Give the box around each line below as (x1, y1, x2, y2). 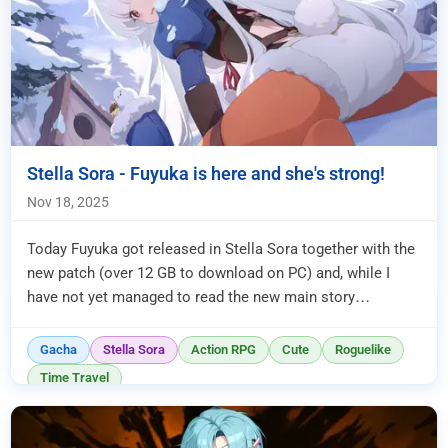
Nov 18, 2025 (27, 194, 109, 210)
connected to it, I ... (27, 312, 155, 330)
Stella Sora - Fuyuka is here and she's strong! (27, 164, 385, 184)
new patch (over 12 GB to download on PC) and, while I (27, 264, 390, 282)
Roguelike (335, 342, 391, 358)
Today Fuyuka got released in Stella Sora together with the (27, 240, 415, 258)
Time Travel (40, 370, 109, 386)
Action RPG (191, 342, 256, 358)
